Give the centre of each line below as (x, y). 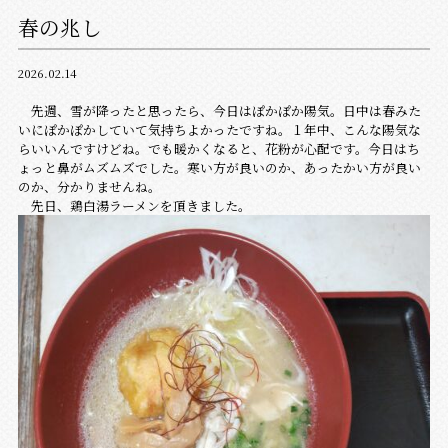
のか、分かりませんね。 (89, 187)
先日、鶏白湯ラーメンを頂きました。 (134, 206)
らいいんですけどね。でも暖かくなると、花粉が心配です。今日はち (218, 149)
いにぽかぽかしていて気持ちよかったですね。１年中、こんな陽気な (219, 130)
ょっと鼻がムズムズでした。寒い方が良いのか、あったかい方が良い (219, 168)
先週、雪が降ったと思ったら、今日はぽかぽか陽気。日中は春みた (219, 111)
